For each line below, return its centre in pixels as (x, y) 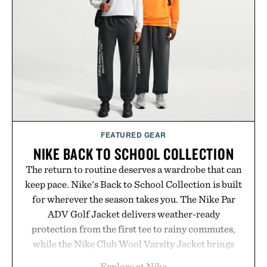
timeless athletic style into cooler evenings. (133, 258)
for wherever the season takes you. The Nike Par (133, 199)
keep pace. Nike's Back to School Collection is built (133, 184)
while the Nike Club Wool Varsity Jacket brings (133, 243)
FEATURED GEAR (133, 134)
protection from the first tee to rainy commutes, (133, 229)
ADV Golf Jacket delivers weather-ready (133, 214)
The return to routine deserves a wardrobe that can (133, 169)
